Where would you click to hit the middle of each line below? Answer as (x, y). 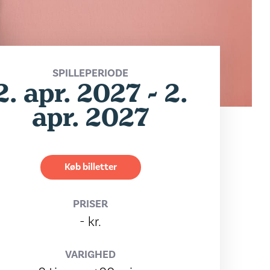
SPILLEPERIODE (91, 73)
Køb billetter (90, 167)
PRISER (91, 204)
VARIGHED (91, 255)
